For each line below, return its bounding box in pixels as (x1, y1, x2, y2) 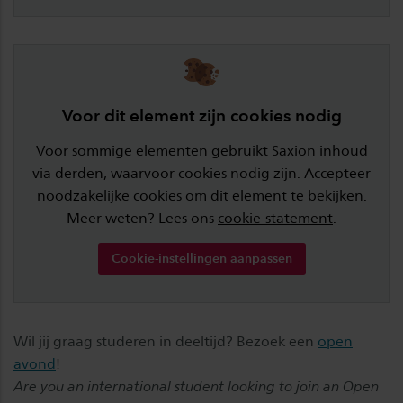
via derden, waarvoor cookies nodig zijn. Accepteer (32, 164, 371, 182)
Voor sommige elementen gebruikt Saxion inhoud (35, 141, 368, 159)
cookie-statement (218, 209, 333, 227)
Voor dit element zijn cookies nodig (61, 104, 342, 126)
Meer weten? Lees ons (67, 209, 218, 227)
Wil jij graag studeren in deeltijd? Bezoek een (13, 332, 318, 350)
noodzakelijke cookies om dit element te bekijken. (36, 186, 367, 204)
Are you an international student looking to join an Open (13, 377, 379, 395)
